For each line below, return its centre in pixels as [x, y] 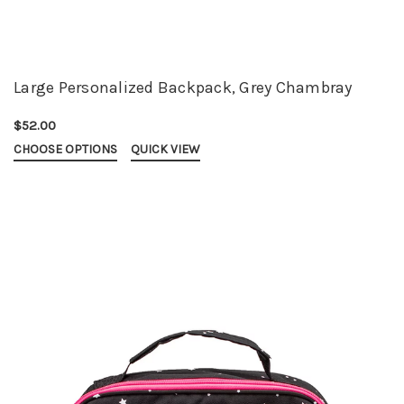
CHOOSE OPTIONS [65, 150]
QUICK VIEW [165, 150]
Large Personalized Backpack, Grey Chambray [183, 88]
